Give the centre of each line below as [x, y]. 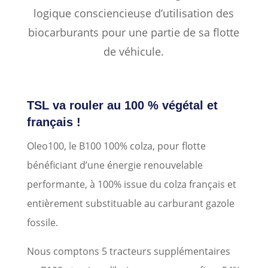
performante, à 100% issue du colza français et [131, 185]
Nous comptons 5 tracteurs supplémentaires [128, 252]
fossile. [42, 223]
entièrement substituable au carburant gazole [130, 204]
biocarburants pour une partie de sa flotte [134, 33]
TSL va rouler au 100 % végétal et [122, 106]
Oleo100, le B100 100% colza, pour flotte [116, 146]
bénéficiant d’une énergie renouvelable [115, 165]
